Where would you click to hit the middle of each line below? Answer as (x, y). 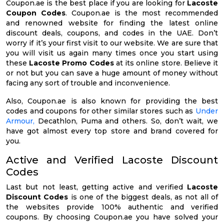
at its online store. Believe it (166, 63)
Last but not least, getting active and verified (96, 187)
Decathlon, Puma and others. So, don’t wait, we (126, 121)
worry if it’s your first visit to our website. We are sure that (112, 43)
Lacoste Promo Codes (71, 63)
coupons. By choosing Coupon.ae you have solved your (112, 217)
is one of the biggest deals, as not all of (143, 197)
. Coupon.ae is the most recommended (142, 13)
